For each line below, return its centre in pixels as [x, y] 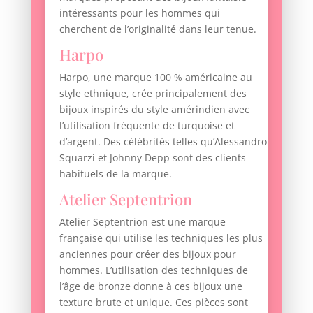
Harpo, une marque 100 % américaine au [155, 78]
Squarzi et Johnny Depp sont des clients [152, 158]
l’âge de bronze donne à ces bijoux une [151, 286]
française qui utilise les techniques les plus [161, 238]
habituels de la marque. [115, 174]
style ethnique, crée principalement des [153, 94]
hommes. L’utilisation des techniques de [153, 270]
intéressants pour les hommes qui [139, 13]
